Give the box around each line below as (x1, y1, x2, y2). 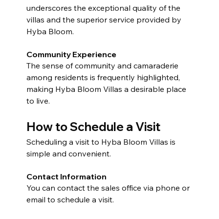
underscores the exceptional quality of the (26, 2, 182, 13)
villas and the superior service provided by (26, 14, 183, 24)
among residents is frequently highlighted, (26, 72, 182, 82)
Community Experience (26, 49, 116, 59)
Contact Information (26, 171, 107, 181)
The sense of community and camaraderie (26, 60, 180, 70)
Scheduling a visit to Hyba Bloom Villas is (26, 136, 177, 147)
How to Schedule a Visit (26, 119, 160, 134)
